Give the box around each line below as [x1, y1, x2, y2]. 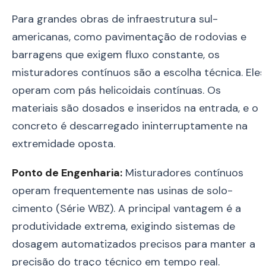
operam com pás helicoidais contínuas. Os [12, 83, 221, 97]
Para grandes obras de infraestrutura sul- [12, 11, 218, 26]
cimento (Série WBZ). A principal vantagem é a [12, 201, 241, 216]
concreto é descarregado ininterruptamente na [12, 118, 248, 133]
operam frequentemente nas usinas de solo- [12, 183, 233, 198]
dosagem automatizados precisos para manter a [12, 236, 255, 251]
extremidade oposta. [12, 136, 115, 151]
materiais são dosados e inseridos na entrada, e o [12, 100, 258, 115]
